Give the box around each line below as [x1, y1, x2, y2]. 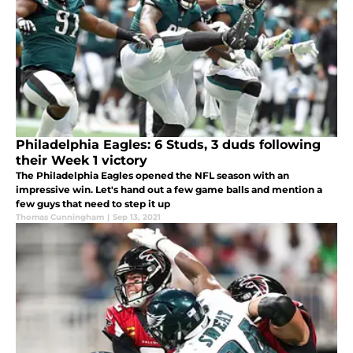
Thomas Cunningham [16, 212, 104, 223]
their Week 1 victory [16, 153, 147, 169]
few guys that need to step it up [16, 198, 170, 210]
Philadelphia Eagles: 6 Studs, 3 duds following [16, 137, 321, 153]
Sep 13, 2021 [113, 212, 161, 223]
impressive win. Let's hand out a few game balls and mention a [16, 184, 322, 196]
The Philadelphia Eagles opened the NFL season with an [16, 169, 289, 182]
